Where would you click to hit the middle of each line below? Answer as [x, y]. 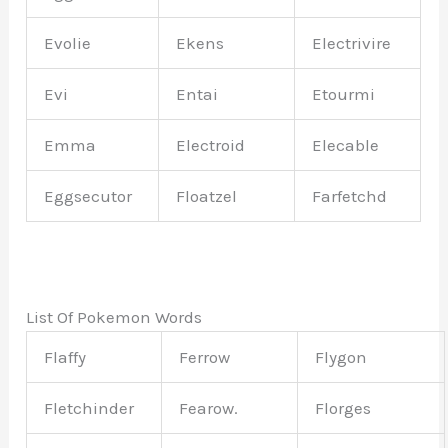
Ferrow [205, 357]
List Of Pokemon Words [114, 317]
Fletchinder [89, 408]
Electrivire [352, 43]
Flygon [341, 357]
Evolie [68, 43]
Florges [343, 408]
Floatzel [207, 196]
